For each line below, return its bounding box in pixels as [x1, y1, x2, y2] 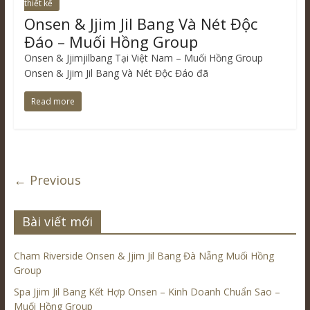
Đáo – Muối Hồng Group [24, 31, 198, 53]
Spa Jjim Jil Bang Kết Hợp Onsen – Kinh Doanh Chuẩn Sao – [13, 285, 280, 299]
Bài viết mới [21, 213, 93, 230]
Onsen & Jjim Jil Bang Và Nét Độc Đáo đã [24, 66, 208, 80]
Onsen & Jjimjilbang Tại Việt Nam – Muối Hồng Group [24, 51, 263, 65]
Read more [30, 95, 75, 108]
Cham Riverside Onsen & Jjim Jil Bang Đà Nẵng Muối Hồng [13, 249, 274, 263]
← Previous [13, 172, 81, 189]
